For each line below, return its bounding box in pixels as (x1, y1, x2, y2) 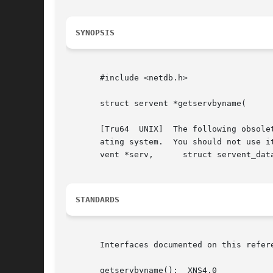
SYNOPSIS (76, 28, 115, 38)
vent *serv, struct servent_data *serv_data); (66, 150, 154, 160)
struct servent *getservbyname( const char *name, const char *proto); (66, 99, 246, 108)
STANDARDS (76, 195, 119, 205)
